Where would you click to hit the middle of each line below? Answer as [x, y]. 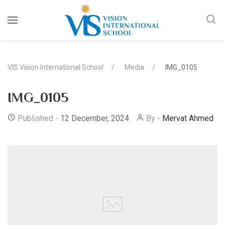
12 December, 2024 [95, 118]
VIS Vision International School [55, 67]
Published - [38, 118]
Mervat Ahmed [188, 118]
